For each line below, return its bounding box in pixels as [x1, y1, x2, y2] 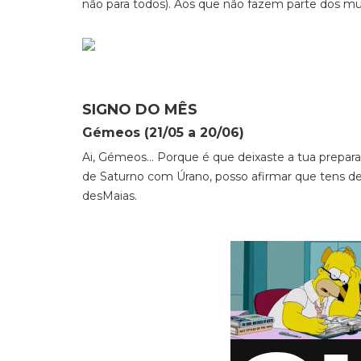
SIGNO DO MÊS [82, 101, 197, 118]
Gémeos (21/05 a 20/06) [82, 125, 244, 140]
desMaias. [82, 189, 137, 203]
